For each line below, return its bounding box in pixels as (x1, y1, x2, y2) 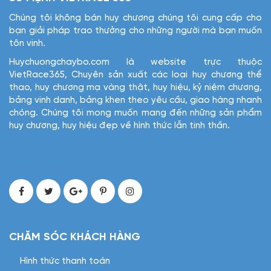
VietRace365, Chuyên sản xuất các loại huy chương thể (9, 70, 262, 80)
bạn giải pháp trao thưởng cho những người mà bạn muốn (9, 25, 262, 36)
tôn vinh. (9, 38, 45, 48)
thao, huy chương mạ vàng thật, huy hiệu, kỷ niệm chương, (9, 82, 262, 93)
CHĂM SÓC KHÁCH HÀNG (9, 231, 140, 243)
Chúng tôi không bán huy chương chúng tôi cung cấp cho (9, 13, 262, 23)
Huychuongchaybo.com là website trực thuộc (9, 57, 262, 67)
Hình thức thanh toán (20, 256, 110, 266)
